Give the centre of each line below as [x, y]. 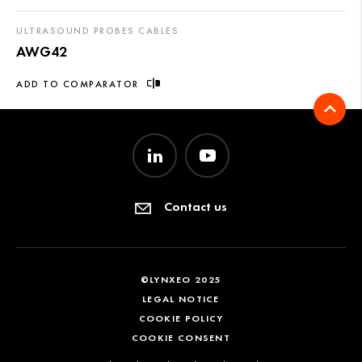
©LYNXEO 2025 [181, 279]
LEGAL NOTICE [181, 298]
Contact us [196, 206]
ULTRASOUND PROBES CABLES [97, 30]
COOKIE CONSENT [181, 337]
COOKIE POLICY [181, 318]
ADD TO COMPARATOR [78, 84]
